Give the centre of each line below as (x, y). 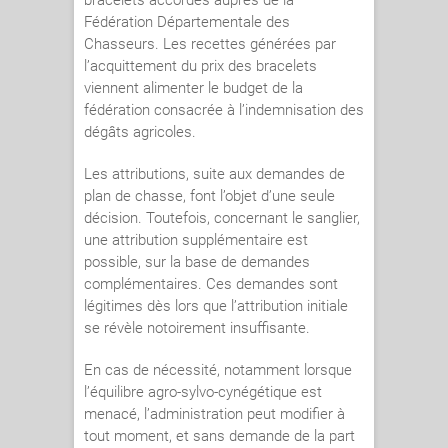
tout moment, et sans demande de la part (219, 436)
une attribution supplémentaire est (196, 240)
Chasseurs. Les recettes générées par (210, 44)
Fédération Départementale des (187, 22)
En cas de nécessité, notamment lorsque (218, 370)
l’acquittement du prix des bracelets (200, 66)
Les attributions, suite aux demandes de (214, 174)
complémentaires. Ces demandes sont (211, 284)
